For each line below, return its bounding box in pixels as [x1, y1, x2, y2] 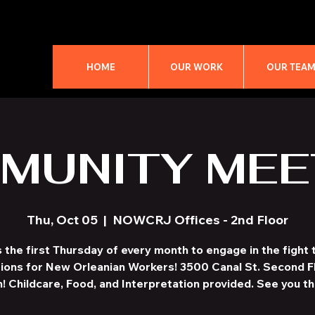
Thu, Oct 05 [27, 212, 98, 228]
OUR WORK [169, 61, 223, 72]
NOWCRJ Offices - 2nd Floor [112, 212, 288, 228]
